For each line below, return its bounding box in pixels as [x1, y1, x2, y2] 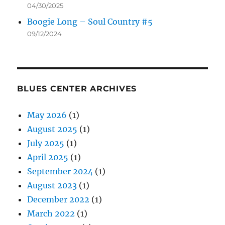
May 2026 [27, 110, 67, 121]
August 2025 [27, 124, 78, 135]
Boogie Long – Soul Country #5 [27, 17, 153, 27]
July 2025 [27, 138, 65, 149]
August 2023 [27, 180, 77, 191]
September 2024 [27, 166, 93, 177]
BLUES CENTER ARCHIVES [17, 84, 137, 94]
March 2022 [27, 208, 75, 219]
